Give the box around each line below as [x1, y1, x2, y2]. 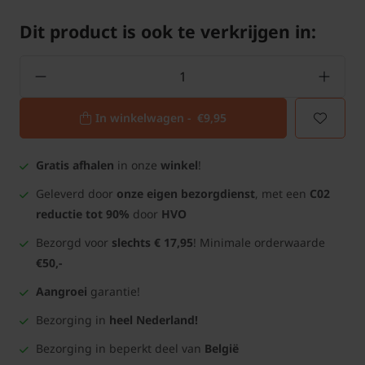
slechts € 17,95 [112, 235, 193, 251]
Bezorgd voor [36, 235, 112, 251]
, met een [255, 186, 310, 202]
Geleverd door [36, 186, 117, 202]
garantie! [87, 284, 140, 300]
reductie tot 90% [36, 206, 130, 222]
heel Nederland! [109, 312, 198, 328]
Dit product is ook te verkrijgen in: [20, 20, 316, 44]
